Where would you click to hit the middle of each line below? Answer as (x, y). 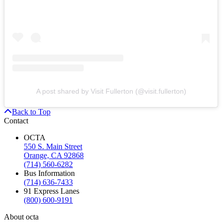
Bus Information (49, 173)
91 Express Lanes (52, 191)
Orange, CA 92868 (54, 156)
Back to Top (31, 112)
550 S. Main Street (53, 147)
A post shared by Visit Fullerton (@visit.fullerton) (111, 91)
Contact (16, 121)
